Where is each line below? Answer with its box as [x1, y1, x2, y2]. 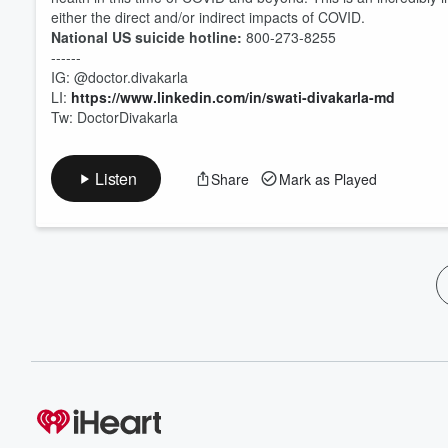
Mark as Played [278, 168, 377, 189]
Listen [95, 167, 137, 190]
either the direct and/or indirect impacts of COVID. [51, 7, 365, 27]
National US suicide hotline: [51, 27, 242, 47]
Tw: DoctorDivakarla [51, 107, 178, 127]
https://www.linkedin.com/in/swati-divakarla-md [71, 87, 395, 107]
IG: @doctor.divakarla [51, 67, 188, 87]
